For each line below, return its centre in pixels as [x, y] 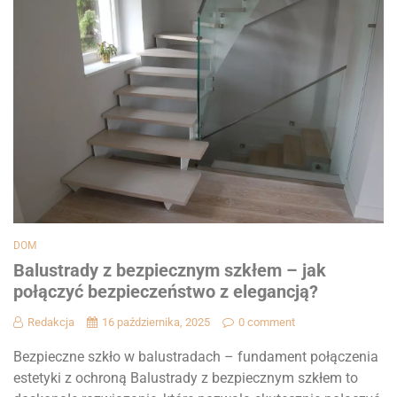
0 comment [267, 322]
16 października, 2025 [156, 322]
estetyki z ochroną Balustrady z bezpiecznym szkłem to [186, 378]
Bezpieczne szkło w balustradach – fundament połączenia [196, 356]
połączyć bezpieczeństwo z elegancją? [166, 291]
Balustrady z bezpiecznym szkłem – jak [170, 270]
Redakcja [51, 322]
